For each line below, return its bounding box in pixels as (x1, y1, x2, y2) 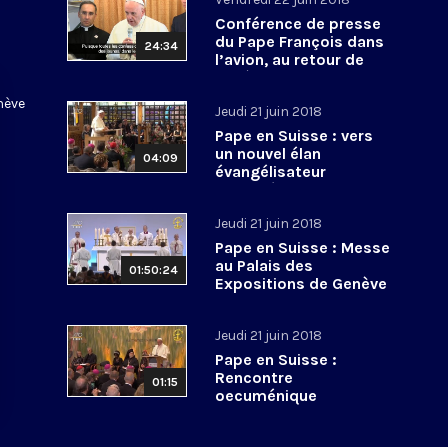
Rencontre (215, 367, 294, 387)
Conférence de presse (215, 13, 382, 33)
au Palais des (215, 255, 314, 275)
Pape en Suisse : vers (215, 125, 374, 145)
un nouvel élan (215, 143, 322, 163)
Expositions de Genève (215, 273, 388, 293)
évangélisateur (215, 161, 327, 181)
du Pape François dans (215, 31, 385, 51)
